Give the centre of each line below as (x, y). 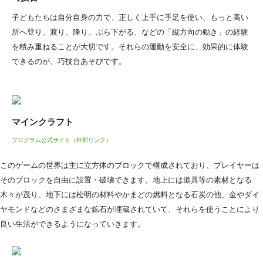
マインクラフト (43, 122)
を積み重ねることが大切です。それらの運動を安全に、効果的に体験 (130, 46)
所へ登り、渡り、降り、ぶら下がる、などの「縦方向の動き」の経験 (130, 32)
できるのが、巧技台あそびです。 (69, 61)
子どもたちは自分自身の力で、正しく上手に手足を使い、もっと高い (130, 17)
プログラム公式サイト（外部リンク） (62, 140)
